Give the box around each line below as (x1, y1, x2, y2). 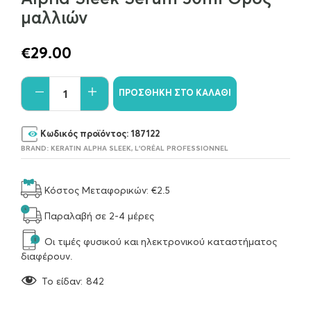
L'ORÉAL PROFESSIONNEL (135, 145, 228, 153)
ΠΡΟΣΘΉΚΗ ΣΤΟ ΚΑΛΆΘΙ (119, 88, 231, 98)
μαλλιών (21, 9, 87, 27)
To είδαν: (42, 276, 83, 287)
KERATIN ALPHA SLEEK (51, 145, 131, 153)
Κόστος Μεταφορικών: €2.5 (42, 186, 170, 196)
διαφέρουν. (21, 252, 72, 262)
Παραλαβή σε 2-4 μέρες (42, 212, 154, 222)
